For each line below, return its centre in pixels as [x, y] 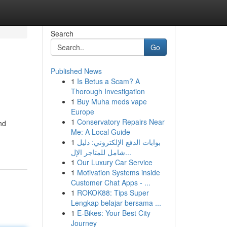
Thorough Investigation [108, 91]
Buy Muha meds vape [112, 101]
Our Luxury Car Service [115, 162]
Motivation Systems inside [118, 172]
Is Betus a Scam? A [108, 81]
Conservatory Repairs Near [121, 122]
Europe [82, 111]
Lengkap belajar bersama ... [116, 203]
